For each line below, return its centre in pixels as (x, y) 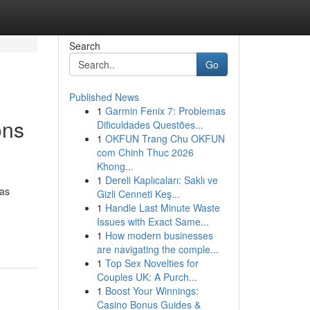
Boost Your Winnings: (152, 291)
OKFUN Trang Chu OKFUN (165, 138)
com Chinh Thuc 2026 (145, 152)
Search (84, 46)
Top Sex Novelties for (152, 263)
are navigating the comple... (157, 249)
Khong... (115, 166)
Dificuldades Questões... (150, 125)
